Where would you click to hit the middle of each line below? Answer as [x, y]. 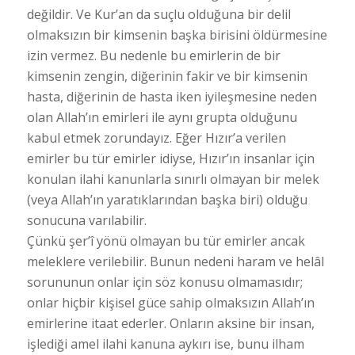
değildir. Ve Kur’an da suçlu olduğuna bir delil [158, 14]
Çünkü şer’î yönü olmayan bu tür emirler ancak [166, 240]
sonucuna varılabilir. [86, 220]
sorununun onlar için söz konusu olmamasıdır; [164, 282]
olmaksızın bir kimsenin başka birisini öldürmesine [177, 34]
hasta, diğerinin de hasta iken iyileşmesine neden [172, 96]
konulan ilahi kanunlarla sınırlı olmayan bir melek [173, 179]
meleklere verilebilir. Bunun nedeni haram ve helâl [175, 261]
